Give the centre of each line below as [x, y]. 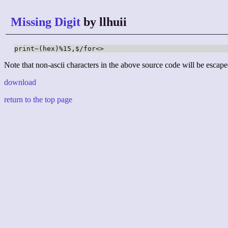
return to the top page [38, 100]
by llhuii [104, 22]
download [20, 82]
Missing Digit [46, 22]
